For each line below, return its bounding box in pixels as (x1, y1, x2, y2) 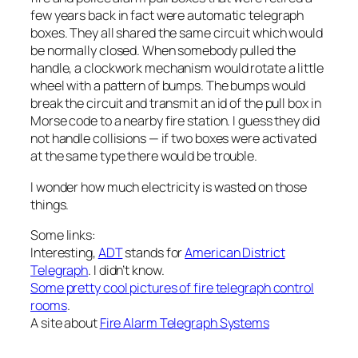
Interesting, (30, 243, 98, 261)
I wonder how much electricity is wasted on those (30, 177, 308, 196)
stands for (122, 243, 185, 261)
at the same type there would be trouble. (30, 147, 257, 165)
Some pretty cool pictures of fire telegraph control (30, 278, 314, 296)
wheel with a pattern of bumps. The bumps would (30, 77, 306, 95)
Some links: (30, 225, 96, 244)
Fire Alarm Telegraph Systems (99, 313, 269, 332)
